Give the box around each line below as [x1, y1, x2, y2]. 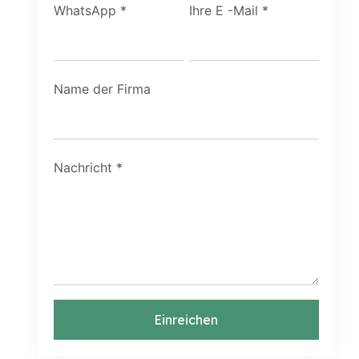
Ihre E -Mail [188, 2, 258, 18]
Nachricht [53, 159, 112, 175]
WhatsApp [53, 2, 116, 18]
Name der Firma [53, 81, 151, 97]
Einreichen [154, 312, 219, 328]
